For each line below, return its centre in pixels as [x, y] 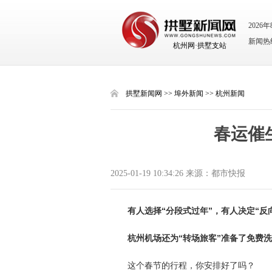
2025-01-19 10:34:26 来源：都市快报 [178, 173]
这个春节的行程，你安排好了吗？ [191, 265]
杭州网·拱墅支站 [200, 46]
